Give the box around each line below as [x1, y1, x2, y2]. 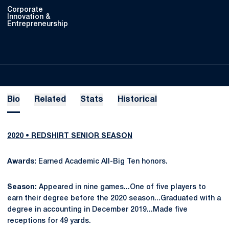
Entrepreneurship [7, 21, 68, 28]
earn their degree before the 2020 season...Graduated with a [7, 195, 221, 202]
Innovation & [7, 14, 50, 20]
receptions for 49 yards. [7, 218, 93, 224]
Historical [118, 96, 157, 103]
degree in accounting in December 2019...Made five [7, 207, 188, 213]
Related [34, 96, 66, 103]
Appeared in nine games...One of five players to [37, 184, 206, 191]
